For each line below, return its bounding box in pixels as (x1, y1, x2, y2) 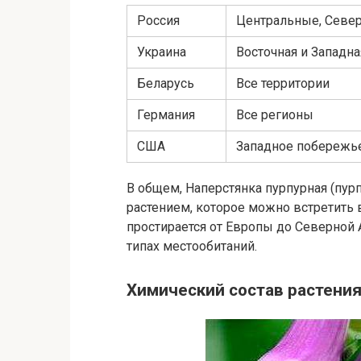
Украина (137, 44, 186, 60)
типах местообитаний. (127, 239, 257, 255)
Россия (137, 13, 180, 29)
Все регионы (236, 107, 313, 123)
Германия (137, 107, 195, 123)
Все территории (236, 76, 330, 92)
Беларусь (137, 76, 194, 92)
